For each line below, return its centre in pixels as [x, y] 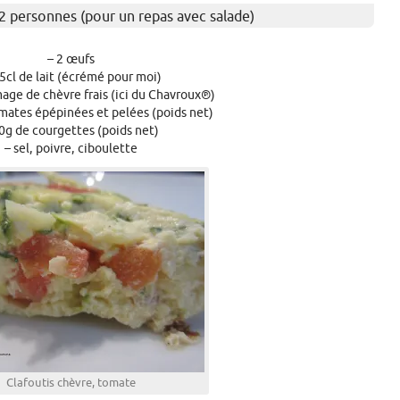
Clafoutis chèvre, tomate [71, 383]
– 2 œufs [71, 59]
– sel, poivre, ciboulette [71, 148]
